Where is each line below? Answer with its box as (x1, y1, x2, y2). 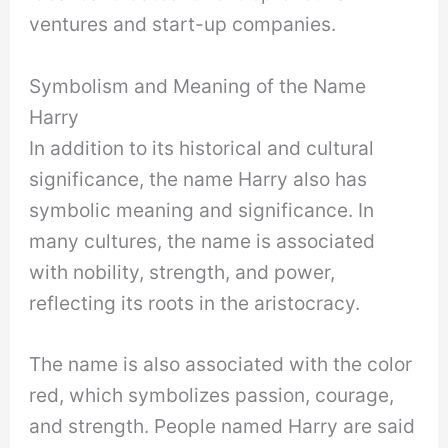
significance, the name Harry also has (29, 166, 368, 191)
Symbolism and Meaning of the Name (29, 73, 367, 98)
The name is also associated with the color (29, 352, 413, 377)
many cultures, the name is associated (29, 228, 376, 253)
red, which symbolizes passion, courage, (29, 383, 395, 408)
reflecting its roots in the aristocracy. (29, 290, 361, 315)
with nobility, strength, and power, (29, 259, 336, 284)
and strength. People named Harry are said (29, 414, 416, 439)
